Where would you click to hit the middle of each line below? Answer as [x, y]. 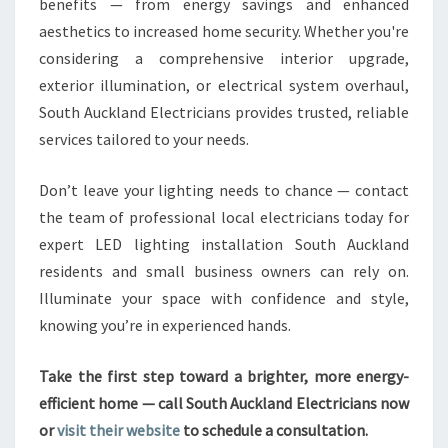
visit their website [118, 430]
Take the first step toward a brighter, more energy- [224, 376]
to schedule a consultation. [274, 430]
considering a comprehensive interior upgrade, [224, 58]
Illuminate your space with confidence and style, [224, 298]
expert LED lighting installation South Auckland [224, 244]
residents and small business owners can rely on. [224, 271]
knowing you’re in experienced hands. [165, 325]
